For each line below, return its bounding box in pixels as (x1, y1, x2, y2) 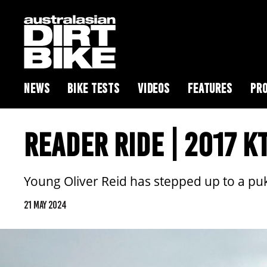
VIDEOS (137, 80, 170, 97)
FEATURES (188, 80, 232, 97)
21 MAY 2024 (24, 198, 67, 212)
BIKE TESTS (67, 80, 120, 97)
